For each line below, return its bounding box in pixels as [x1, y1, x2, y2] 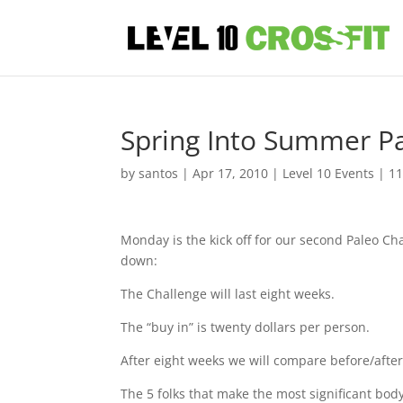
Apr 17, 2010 [193, 165, 269, 182]
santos [139, 165, 179, 182]
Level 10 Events [282, 165, 375, 182]
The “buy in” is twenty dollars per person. [121, 318, 371, 336]
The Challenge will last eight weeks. [121, 285, 336, 302]
